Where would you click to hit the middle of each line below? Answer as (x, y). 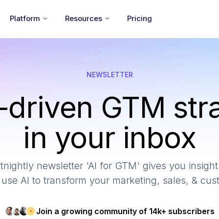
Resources (83, 18)
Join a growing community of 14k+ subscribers (125, 211)
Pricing (139, 18)
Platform (25, 18)
